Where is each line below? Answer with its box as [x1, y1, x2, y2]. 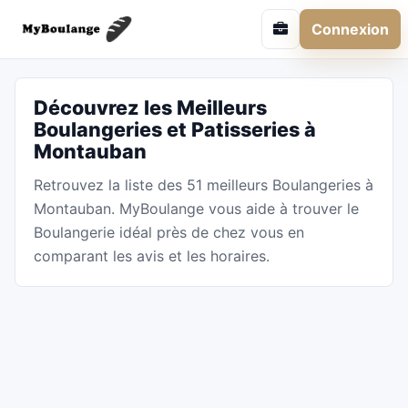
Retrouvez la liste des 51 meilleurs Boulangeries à [34, 176, 373, 194]
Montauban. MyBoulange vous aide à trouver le [34, 199, 359, 218]
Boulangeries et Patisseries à [34, 117, 316, 141]
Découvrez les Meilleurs [34, 96, 267, 119]
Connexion [311, 19, 389, 38]
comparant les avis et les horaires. [34, 247, 270, 265]
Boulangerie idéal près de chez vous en [34, 223, 304, 241]
